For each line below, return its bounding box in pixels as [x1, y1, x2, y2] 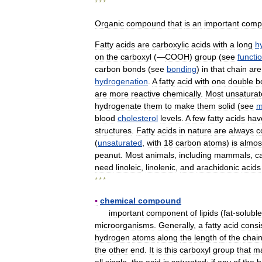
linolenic [146, 163, 175, 172]
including [179, 150, 212, 160]
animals [146, 150, 174, 160]
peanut [95, 150, 120, 160]
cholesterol [118, 113, 158, 123]
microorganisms [95, 220, 154, 230]
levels [160, 113, 181, 123]
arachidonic [196, 163, 239, 172]
